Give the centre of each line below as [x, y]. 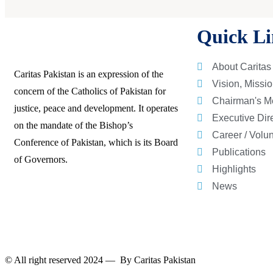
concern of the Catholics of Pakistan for [90, 91]
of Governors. [41, 160]
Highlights [234, 169]
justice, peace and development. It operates [96, 108]
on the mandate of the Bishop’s [73, 126]
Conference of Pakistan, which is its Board [96, 143]
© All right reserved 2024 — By [69, 260]
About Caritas [242, 67]
